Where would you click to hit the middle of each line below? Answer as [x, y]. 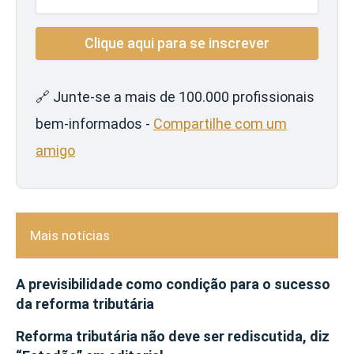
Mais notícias [70, 235]
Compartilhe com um [220, 124]
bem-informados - [94, 124]
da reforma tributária [85, 304]
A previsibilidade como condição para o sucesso [173, 284]
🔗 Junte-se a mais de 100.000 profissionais [175, 97]
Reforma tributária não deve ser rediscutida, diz [173, 337]
